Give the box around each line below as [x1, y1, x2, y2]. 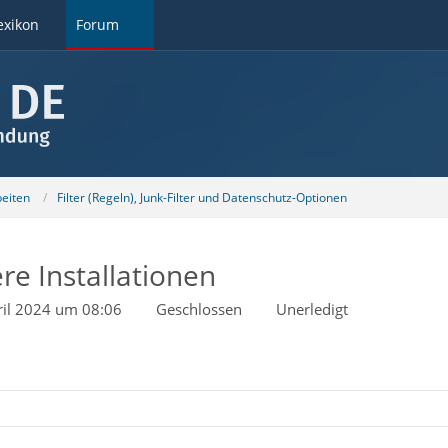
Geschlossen [155, 299, 242, 319]
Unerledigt [275, 299, 348, 319]
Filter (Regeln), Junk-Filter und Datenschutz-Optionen [56, 188, 347, 206]
